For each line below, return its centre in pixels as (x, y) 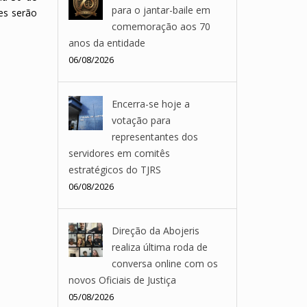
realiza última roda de (159, 247)
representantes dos (155, 137)
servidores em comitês (119, 153)
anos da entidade (107, 43)
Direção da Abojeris (155, 231)
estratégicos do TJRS (114, 170)
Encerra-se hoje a (150, 104)
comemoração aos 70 (161, 26)
